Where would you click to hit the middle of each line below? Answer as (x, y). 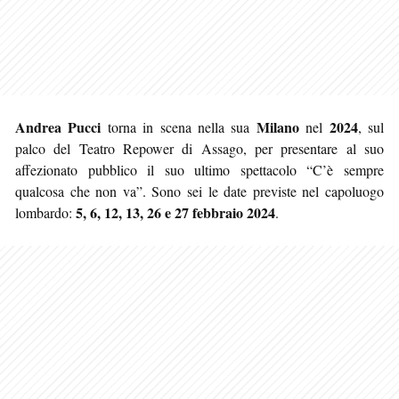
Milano (277, 126)
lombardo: (45, 212)
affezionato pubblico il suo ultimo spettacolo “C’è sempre (199, 169)
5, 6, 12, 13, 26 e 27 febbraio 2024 (175, 212)
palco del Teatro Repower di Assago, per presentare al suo (199, 148)
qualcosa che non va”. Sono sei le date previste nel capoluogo (199, 191)
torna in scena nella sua (179, 126)
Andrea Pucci (58, 126)
